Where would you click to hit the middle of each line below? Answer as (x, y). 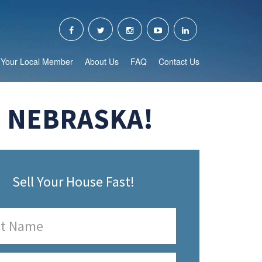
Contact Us (179, 61)
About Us (102, 61)
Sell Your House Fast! (73, 182)
